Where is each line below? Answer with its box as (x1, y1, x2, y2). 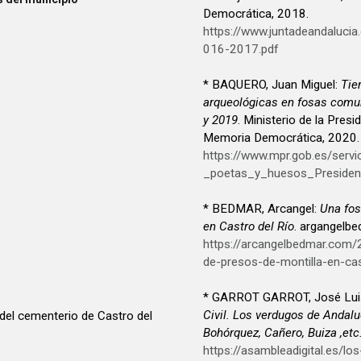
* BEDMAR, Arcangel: (203, 201, 320, 216)
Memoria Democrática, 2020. (203, 130, 359, 145)
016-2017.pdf (203, 41, 279, 56)
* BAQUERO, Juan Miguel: (203, 77, 341, 92)
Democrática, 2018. (203, 6, 309, 21)
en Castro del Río (203, 218, 294, 234)
